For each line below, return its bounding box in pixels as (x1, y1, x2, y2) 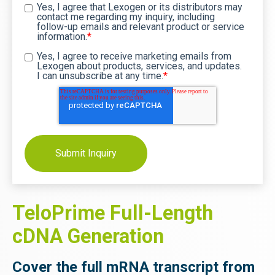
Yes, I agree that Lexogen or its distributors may (37, 1, 242, 13)
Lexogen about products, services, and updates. (37, 60, 242, 72)
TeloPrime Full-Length (12, 201, 213, 225)
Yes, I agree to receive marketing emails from (37, 50, 231, 62)
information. (37, 31, 87, 42)
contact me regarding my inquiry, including (37, 11, 215, 23)
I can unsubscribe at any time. (37, 70, 163, 82)
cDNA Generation (12, 225, 164, 248)
